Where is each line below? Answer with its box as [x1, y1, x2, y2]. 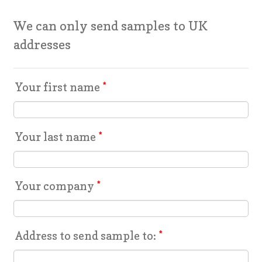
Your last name [15, 130, 96, 143]
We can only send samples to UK [13, 18, 208, 33]
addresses [13, 37, 71, 52]
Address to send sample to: [15, 229, 157, 243]
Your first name [15, 80, 101, 94]
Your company [15, 180, 95, 193]
